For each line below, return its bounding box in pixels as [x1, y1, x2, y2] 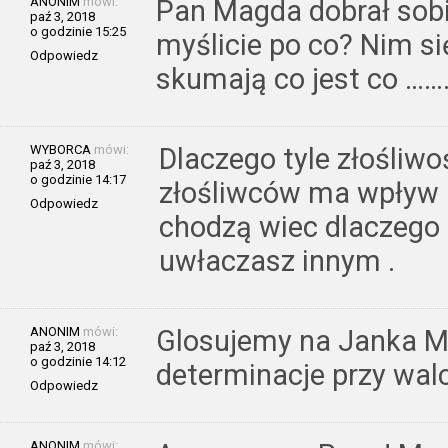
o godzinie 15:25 [30, 23, 126, 39]
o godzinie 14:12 [30, 353, 126, 369]
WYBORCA [30, 141, 91, 157]
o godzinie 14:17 [30, 171, 126, 187]
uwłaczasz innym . [159, 243, 395, 278]
